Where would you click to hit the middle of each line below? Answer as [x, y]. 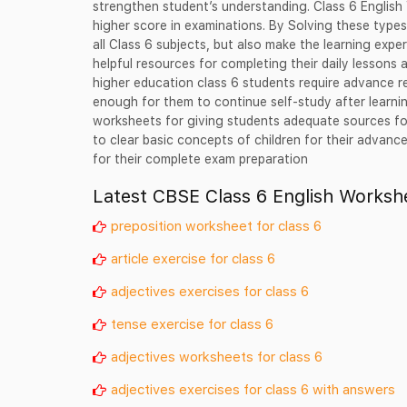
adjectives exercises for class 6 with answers [253, 388]
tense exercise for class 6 [192, 323]
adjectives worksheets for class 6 [217, 356]
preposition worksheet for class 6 [216, 225]
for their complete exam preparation [200, 158]
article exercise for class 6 [193, 258]
